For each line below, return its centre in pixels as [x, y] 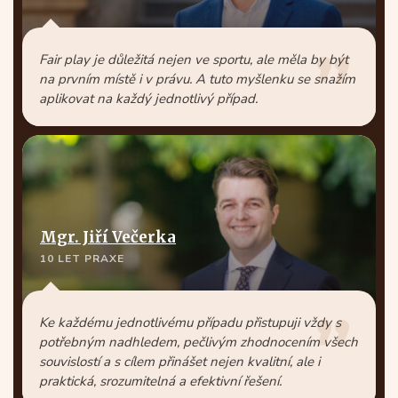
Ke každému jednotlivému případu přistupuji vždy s [190, 322]
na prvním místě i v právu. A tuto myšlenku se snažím [197, 79]
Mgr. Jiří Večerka [108, 237]
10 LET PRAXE [82, 259]
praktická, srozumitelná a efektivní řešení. [160, 381]
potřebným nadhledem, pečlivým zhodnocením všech [199, 342]
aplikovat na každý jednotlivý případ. [148, 99]
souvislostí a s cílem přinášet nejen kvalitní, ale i [179, 362]
